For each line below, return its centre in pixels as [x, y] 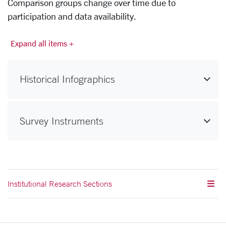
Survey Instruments [62, 121]
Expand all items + [42, 43]
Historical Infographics [67, 79]
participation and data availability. [72, 16]
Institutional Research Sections [60, 183]
